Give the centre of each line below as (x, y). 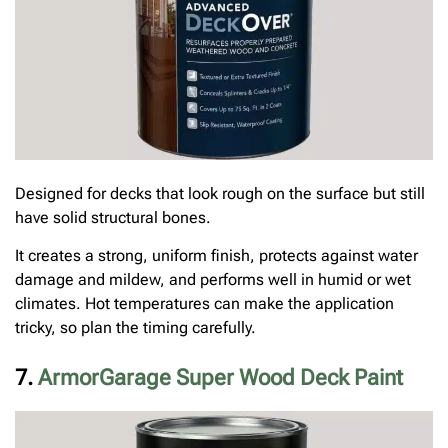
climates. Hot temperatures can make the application (204, 303)
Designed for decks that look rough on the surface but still (220, 193)
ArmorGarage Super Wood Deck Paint (220, 377)
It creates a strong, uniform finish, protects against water (216, 255)
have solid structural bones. (113, 217)
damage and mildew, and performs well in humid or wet (213, 279)
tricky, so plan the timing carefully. (135, 327)
